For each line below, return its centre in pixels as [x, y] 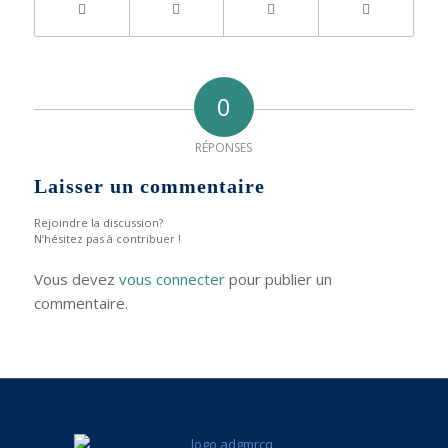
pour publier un [278, 279]
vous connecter [171, 279]
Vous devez [76, 279]
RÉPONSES [224, 147]
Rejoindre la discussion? [98, 222]
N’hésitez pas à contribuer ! [107, 238]
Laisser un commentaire [149, 186]
